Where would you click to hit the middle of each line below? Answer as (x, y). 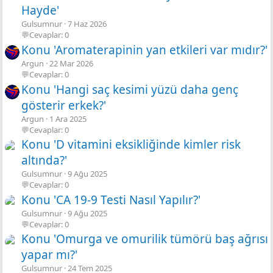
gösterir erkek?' (64, 105)
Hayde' (40, 11)
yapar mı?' (49, 255)
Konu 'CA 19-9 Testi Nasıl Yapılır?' (111, 200)
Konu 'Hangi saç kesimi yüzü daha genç (130, 89)
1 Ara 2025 (68, 119)
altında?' (44, 161)
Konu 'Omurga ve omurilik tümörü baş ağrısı (145, 239)
